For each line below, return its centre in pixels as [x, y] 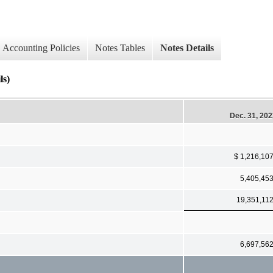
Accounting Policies [41, 48]
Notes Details [187, 48]
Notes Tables [120, 48]
